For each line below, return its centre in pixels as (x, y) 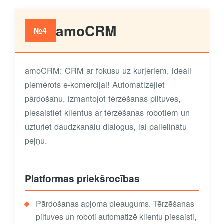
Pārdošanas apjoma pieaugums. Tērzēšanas (115, 204)
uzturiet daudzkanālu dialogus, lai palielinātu (106, 127)
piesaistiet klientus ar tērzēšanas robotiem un (107, 113)
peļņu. (36, 141)
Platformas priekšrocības (82, 179)
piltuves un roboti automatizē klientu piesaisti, (116, 217)
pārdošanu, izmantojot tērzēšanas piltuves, (103, 99)
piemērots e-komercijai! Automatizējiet (95, 85)
